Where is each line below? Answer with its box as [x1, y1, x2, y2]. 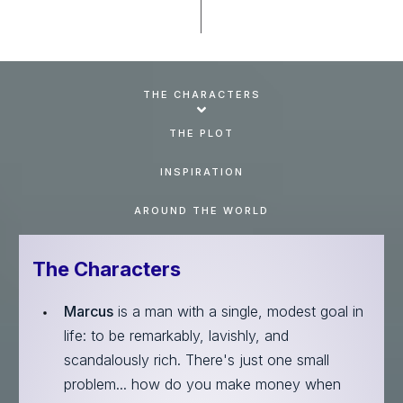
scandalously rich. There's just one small [64, 350, 329, 369]
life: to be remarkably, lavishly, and [64, 326, 289, 345]
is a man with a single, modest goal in [113, 301, 363, 320]
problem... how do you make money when [64, 374, 341, 393]
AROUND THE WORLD [134, 203, 269, 217]
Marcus [64, 301, 113, 320]
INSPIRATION [159, 165, 244, 178]
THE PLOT [169, 126, 234, 139]
